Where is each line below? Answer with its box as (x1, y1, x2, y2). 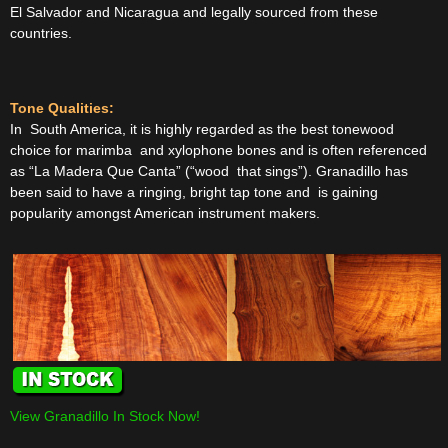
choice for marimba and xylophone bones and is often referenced (10, 142, 427, 159)
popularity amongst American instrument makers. (10, 205, 320, 222)
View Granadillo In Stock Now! (10, 407, 200, 424)
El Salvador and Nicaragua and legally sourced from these (10, 3, 378, 20)
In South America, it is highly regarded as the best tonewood (10, 121, 394, 138)
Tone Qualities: (10, 100, 114, 117)
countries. (10, 24, 72, 41)
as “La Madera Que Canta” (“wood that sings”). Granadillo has (10, 163, 408, 180)
